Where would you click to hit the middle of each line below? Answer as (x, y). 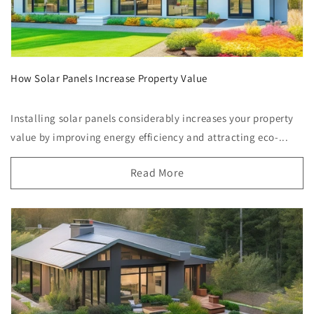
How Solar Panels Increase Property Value (109, 78)
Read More (157, 173)
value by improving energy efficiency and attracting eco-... (150, 137)
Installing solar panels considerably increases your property (152, 118)
